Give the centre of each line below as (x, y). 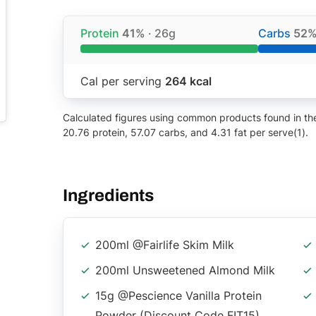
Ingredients (108, 195)
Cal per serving (123, 81)
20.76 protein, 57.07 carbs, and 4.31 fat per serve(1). (186, 132)
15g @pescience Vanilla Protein (178, 295)
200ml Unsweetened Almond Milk (185, 270)
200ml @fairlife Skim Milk (165, 244)
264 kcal (188, 81)
